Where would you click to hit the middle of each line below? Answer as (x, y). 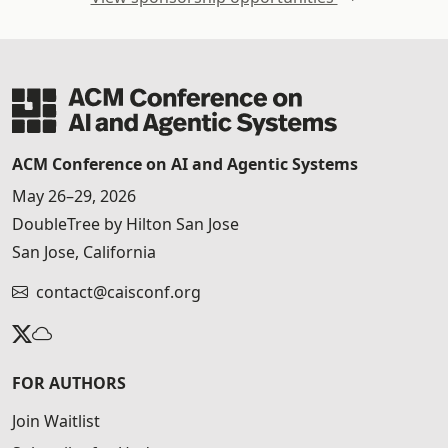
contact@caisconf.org (118, 291)
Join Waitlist (56, 420)
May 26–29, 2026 (74, 195)
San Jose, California (84, 251)
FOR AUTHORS (69, 382)
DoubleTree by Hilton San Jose (125, 223)
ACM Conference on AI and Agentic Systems (185, 163)
